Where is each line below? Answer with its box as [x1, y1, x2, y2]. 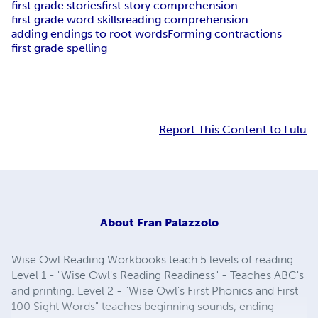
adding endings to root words [11, 27, 168, 41]
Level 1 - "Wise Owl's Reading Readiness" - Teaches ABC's [11, 268, 304, 282]
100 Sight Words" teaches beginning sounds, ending [11, 299, 274, 313]
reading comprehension [121, 13, 248, 27]
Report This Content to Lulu [159, 123, 307, 137]
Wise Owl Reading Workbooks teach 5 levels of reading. [11, 252, 296, 266]
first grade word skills [11, 13, 121, 27]
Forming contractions [168, 27, 282, 41]
